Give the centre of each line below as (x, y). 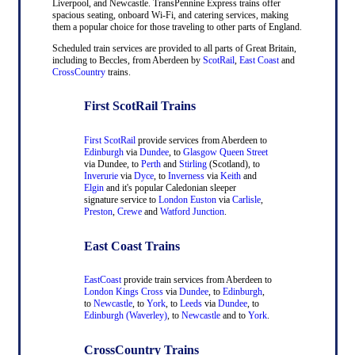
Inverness (186, 176)
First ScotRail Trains (139, 106)
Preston (98, 212)
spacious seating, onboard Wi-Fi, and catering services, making (170, 15)
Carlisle (246, 200)
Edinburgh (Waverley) (125, 316)
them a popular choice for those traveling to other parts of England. (177, 27)
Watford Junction (192, 212)
